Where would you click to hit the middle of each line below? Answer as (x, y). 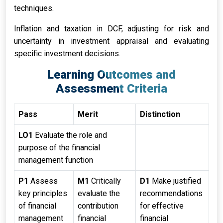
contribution (98, 206)
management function (56, 160)
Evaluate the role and (70, 135)
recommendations (171, 193)
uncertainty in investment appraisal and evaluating (111, 41)
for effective (162, 206)
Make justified (175, 181)
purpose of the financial (59, 148)
